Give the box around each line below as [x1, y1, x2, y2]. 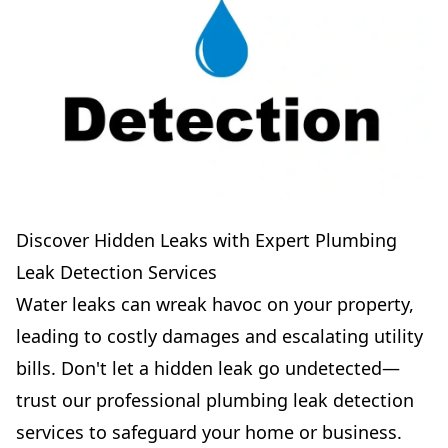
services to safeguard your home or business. [16, 420, 402, 444]
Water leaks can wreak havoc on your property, [16, 292, 414, 316]
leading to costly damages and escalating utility [16, 324, 423, 348]
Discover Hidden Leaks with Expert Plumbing [16, 228, 397, 252]
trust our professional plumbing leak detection [16, 388, 414, 412]
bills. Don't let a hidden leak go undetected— [16, 356, 400, 380]
